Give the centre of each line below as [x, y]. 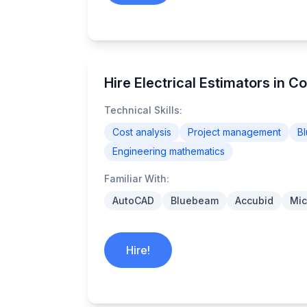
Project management [234, 132]
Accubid [254, 200]
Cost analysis [142, 132]
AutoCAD [133, 200]
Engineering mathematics [169, 151]
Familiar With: [137, 179]
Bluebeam [195, 200]
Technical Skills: [143, 110]
